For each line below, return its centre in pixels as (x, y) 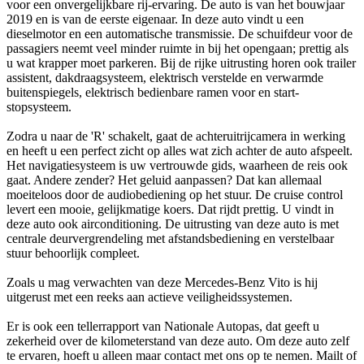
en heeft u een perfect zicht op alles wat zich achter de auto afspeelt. (180, 151)
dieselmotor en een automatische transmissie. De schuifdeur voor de (180, 34)
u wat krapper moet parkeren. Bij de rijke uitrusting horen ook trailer (181, 63)
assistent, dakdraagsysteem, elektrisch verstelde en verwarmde (165, 78)
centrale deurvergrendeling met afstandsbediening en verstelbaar (170, 239)
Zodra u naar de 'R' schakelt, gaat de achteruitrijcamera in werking (176, 136)
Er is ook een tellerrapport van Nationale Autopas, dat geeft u (163, 327)
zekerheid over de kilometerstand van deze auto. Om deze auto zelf (178, 341)
